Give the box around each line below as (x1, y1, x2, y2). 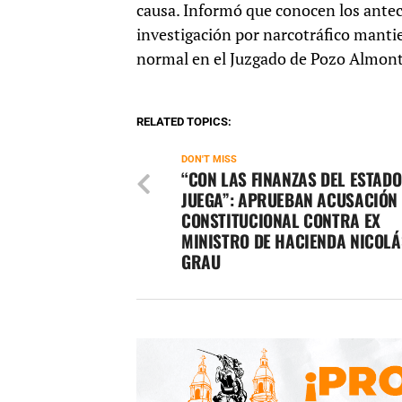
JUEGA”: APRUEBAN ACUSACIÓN (181, 187, 398, 214)
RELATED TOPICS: (136, 115, 232, 129)
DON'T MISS (181, 153, 237, 166)
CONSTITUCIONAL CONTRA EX (181, 207, 380, 234)
